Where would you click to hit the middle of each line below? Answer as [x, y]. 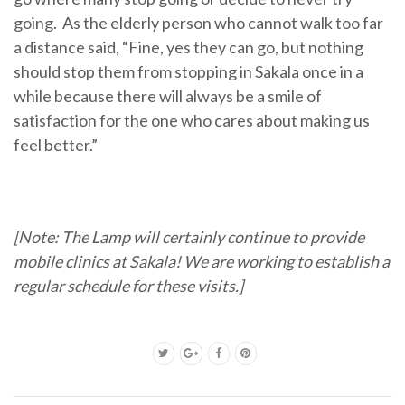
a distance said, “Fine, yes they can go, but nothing [188, 47]
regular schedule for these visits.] [128, 285]
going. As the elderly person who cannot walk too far [198, 22]
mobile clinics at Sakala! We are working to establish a [202, 261]
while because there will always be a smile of [168, 95]
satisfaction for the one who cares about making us [192, 120]
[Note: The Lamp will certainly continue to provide [189, 236]
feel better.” [56, 144]
